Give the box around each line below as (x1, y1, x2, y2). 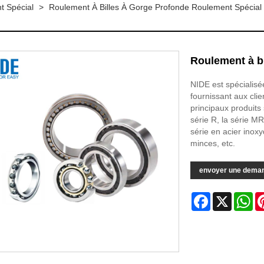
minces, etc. (190, 138, 235, 148)
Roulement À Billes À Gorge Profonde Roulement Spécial (49, 2, 262, 12)
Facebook (210, 192, 247, 202)
